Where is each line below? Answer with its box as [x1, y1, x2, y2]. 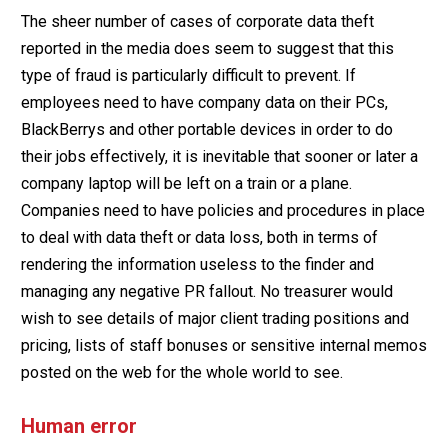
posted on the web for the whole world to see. [20, 362, 343, 382]
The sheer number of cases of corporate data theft [20, 11, 374, 31]
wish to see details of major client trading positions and [20, 308, 409, 328]
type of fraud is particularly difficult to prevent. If [20, 65, 356, 85]
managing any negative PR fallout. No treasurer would [20, 281, 393, 301]
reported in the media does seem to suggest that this [20, 38, 394, 58]
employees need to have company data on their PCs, [20, 92, 388, 112]
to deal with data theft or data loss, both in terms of [20, 227, 378, 247]
